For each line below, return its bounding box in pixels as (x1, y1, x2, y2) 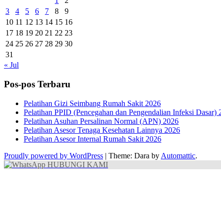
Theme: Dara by (109, 151, 161, 160)
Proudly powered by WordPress (4, 151, 103, 160)
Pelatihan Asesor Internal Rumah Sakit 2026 (24, 134, 161, 143)
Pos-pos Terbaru (4, 79, 71, 90)
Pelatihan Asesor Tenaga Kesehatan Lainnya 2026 (24, 125, 180, 134)
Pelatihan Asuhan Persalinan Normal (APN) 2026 (24, 116, 179, 125)
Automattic (161, 151, 195, 160)
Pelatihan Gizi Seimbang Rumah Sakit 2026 (24, 99, 161, 108)
